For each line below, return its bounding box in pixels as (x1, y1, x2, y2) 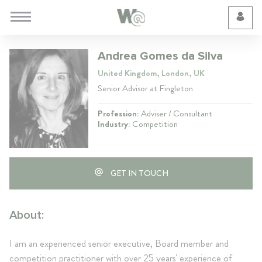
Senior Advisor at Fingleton (98, 82, 193, 95)
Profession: (98, 107, 141, 120)
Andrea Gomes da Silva (98, 49, 223, 63)
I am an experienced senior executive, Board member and (9, 236, 229, 250)
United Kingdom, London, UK (98, 67, 205, 80)
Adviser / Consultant (141, 107, 212, 120)
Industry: (98, 118, 132, 130)
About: (9, 208, 44, 222)
